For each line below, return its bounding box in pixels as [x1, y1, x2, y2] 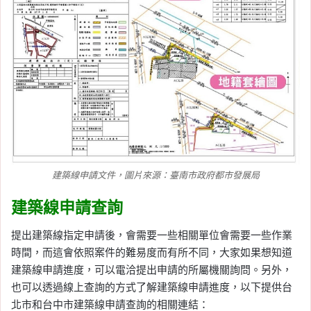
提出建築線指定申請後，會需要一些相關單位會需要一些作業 [11, 228, 292, 242]
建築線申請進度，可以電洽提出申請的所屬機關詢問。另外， [11, 263, 292, 277]
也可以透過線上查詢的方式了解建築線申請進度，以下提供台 [11, 280, 292, 294]
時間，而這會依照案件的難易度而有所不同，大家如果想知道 [11, 246, 292, 260]
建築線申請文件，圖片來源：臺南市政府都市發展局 [51, 169, 260, 180]
